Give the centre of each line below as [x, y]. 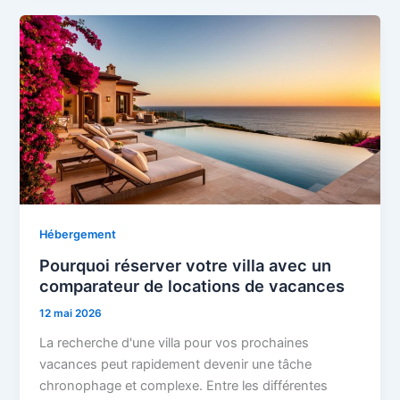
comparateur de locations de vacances [192, 286]
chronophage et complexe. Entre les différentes [184, 385]
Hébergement [78, 235]
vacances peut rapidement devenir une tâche [176, 364]
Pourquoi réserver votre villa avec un [186, 266]
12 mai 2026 [71, 314]
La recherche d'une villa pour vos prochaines [175, 342]
